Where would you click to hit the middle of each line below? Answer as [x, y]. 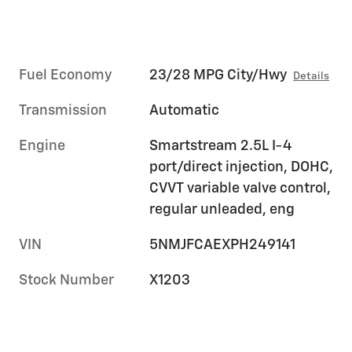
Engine [42, 147]
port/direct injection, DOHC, [242, 168]
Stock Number [66, 281]
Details [312, 77]
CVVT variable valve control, [240, 189]
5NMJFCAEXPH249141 [223, 246]
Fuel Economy [65, 76]
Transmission [63, 111]
